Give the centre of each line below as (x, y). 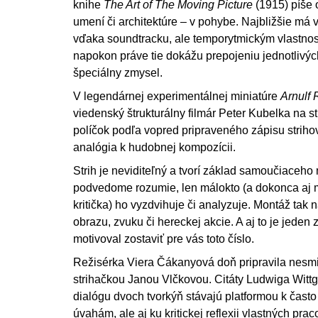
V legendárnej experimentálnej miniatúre (175, 96)
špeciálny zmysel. (118, 72)
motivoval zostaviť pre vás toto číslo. (164, 238)
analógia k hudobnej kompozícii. (154, 147)
